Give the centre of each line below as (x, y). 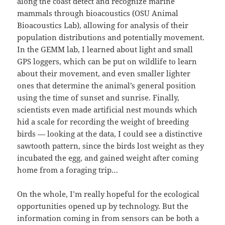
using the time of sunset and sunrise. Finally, (98, 98)
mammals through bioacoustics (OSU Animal (98, 13)
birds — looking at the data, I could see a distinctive (110, 134)
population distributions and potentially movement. (111, 37)
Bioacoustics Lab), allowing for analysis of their (103, 25)
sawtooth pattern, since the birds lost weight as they (111, 146)
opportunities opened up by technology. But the (103, 206)
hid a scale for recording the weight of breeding (103, 122)
